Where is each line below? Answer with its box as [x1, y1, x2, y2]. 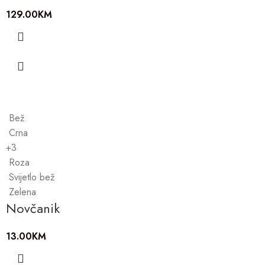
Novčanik [6, 198, 60, 218]
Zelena [9, 185, 36, 199]
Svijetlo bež [9, 170, 54, 184]
